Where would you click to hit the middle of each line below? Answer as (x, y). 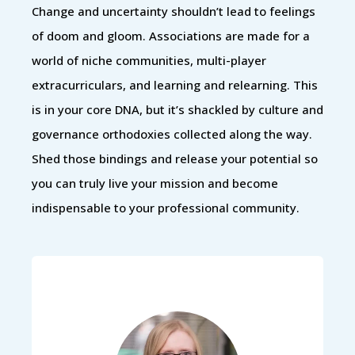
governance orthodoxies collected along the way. (172, 134)
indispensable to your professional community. (166, 207)
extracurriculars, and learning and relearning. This (175, 84)
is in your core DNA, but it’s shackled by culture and (177, 109)
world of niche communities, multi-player (149, 60)
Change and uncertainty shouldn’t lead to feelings (174, 11)
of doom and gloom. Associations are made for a (171, 35)
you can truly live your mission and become (155, 183)
